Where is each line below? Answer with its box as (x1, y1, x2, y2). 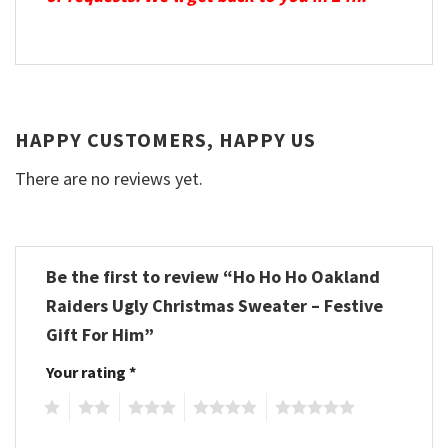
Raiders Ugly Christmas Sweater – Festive (46, 293, 383, 317)
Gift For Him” (46, 322, 158, 346)
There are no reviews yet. (15, 166, 203, 190)
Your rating (46, 361, 129, 382)
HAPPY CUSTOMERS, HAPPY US (15, 126, 316, 152)
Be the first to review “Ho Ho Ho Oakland (46, 264, 380, 288)
